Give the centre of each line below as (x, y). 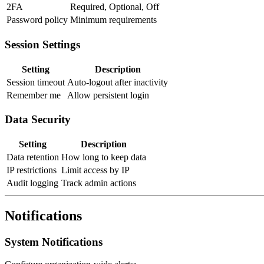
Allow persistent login (108, 95)
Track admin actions (99, 183)
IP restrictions (32, 170)
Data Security (38, 120)
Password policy (37, 20)
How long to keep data (104, 157)
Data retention (33, 157)
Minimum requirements (113, 20)
